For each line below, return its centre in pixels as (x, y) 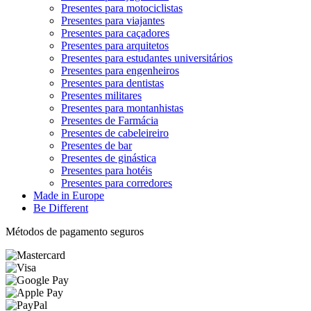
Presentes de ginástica (109, 158)
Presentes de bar (96, 146)
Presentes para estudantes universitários (147, 58)
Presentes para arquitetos (115, 46)
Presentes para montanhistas (122, 108)
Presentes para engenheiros (120, 71)
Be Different (61, 208)
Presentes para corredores (117, 183)
